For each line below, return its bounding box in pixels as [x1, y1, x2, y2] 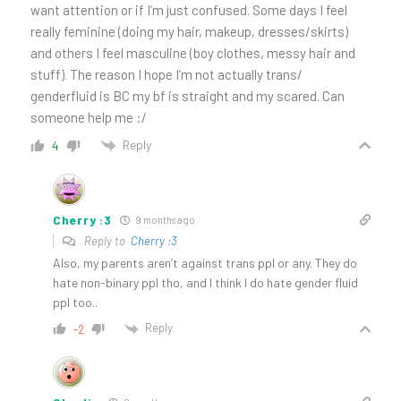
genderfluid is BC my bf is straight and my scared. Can [30, 87, 345, 104]
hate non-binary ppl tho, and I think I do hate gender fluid [53, 275, 358, 291]
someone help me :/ [30, 108, 147, 125]
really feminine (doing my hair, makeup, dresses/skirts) [30, 22, 348, 39]
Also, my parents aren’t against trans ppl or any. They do [53, 255, 357, 271]
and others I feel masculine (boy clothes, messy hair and [30, 44, 355, 61]
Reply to [81, 234, 131, 249]
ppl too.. [53, 294, 98, 311]
